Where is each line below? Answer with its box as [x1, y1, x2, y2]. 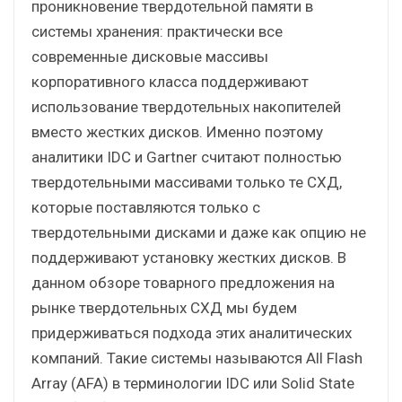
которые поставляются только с [31, 197, 260, 216]
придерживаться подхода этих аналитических [31, 323, 352, 342]
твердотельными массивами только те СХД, [31, 172, 342, 191]
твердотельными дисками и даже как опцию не [31, 223, 366, 241]
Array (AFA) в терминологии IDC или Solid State [31, 373, 354, 392]
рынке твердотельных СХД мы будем [31, 298, 297, 317]
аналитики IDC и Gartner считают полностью [31, 147, 342, 166]
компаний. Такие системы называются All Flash [31, 348, 363, 367]
